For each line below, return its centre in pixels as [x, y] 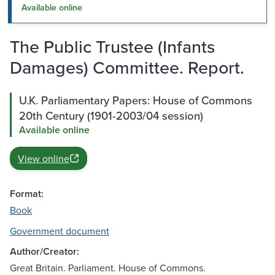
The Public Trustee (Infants [112, 47]
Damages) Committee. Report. [127, 68]
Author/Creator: [45, 252]
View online [44, 159]
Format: [27, 194]
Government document [60, 231]
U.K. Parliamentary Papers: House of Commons [136, 100]
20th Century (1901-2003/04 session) [111, 116]
